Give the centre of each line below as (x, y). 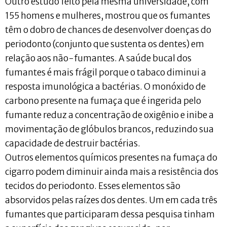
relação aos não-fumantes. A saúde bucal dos (98, 59)
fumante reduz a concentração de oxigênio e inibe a (109, 115)
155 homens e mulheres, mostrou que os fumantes (108, 16)
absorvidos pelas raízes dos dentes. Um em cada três (111, 200)
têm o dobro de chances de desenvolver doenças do (108, 30)
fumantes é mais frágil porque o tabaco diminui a (106, 73)
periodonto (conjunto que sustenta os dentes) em (105, 44)
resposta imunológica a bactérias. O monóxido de (105, 87)
